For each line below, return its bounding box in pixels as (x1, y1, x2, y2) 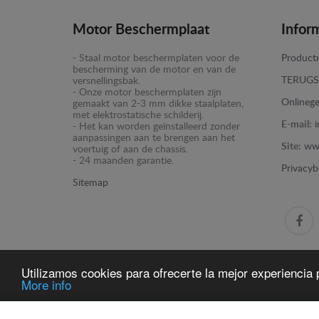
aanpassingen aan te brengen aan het (73, 133, 235, 144)
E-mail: (281, 120, 312, 130)
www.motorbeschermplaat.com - (73, 298, 219, 308)
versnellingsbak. (73, 76, 140, 87)
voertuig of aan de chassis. (73, 145, 188, 155)
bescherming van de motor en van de (73, 65, 236, 75)
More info (21, 276, 71, 293)
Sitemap (73, 178, 108, 189)
